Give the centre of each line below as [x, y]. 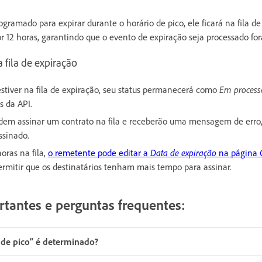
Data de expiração [183, 152]
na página [238, 152]
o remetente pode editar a [99, 152]
